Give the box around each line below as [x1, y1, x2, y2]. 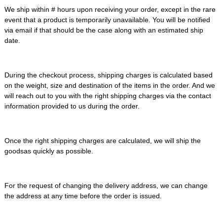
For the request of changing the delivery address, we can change [4, 182, 208, 189]
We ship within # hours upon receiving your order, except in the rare [4, 5, 216, 13]
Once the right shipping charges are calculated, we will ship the [4, 137, 201, 145]
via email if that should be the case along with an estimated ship [4, 26, 203, 34]
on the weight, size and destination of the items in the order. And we [4, 81, 215, 89]
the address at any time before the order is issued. [4, 192, 162, 200]
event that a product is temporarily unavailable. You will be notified [4, 16, 210, 24]
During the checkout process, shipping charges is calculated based [4, 71, 213, 79]
